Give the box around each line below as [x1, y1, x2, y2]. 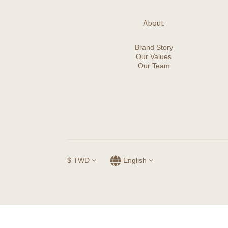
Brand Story [134, 43, 173, 51]
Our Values [136, 52, 172, 61]
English [123, 156, 147, 164]
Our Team [137, 61, 170, 70]
